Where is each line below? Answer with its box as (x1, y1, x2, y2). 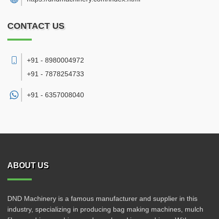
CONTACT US (7, 21, 65, 31)
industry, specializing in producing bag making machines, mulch (7, 205, 203, 213)
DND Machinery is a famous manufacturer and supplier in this (7, 195, 197, 202)
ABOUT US (7, 161, 49, 170)
